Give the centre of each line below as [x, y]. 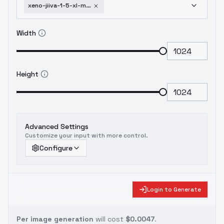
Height [27, 74]
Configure [56, 148]
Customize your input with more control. [86, 135]
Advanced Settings [57, 126]
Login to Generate [174, 189]
